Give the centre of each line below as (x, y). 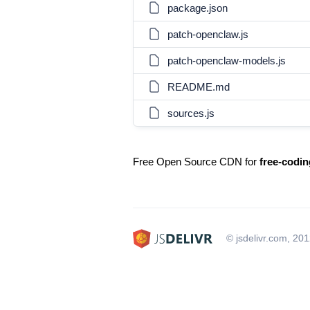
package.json (198, 8)
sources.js (191, 113)
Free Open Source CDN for (196, 162)
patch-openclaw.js (208, 34)
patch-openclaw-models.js (227, 61)
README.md (199, 87)
